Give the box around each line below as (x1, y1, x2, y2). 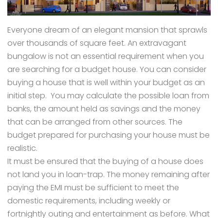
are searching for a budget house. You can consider (7, 64, 206, 75)
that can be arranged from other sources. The (7, 116, 182, 128)
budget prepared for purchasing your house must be (7, 129, 210, 141)
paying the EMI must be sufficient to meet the (7, 182, 179, 194)
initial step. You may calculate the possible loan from (7, 90, 209, 102)
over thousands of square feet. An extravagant (7, 37, 186, 49)
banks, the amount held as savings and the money (7, 103, 200, 115)
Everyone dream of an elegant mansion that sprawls (7, 24, 207, 36)
